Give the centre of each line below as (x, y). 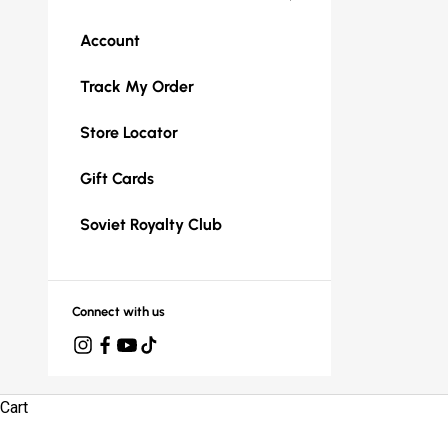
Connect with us (118, 311)
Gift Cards (117, 178)
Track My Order (137, 86)
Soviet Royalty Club (151, 224)
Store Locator (129, 132)
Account (110, 40)
